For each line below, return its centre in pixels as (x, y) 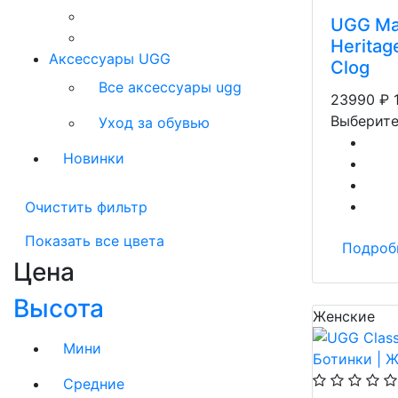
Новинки (94, 158)
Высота (59, 308)
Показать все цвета (95, 241)
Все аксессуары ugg (170, 87)
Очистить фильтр (86, 207)
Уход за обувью (154, 123)
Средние (94, 384)
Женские (344, 316)
